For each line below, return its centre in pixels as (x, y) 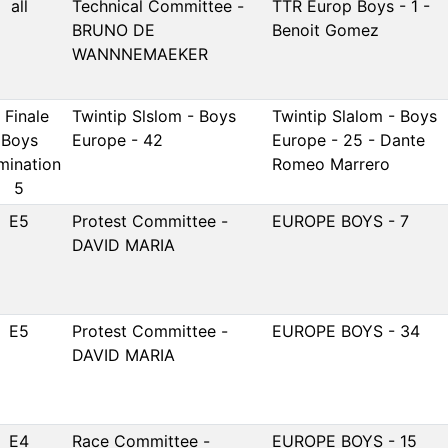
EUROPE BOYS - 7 (340, 221)
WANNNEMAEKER (140, 54)
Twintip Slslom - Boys (154, 116)
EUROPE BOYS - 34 (346, 331)
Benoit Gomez (325, 30)
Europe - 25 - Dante (348, 140)
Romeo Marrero (331, 164)
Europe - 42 (117, 140)
